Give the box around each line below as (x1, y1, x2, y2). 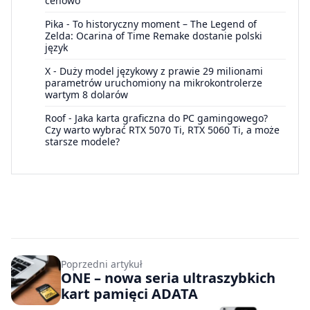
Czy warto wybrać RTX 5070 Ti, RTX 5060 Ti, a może (45, 122, 280, 136)
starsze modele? (45, 134, 120, 148)
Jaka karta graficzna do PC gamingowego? (75, 111, 268, 125)
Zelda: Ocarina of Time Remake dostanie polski (45, 28, 262, 42)
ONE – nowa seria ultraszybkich (61, 268, 275, 287)
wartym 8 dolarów (45, 87, 128, 101)
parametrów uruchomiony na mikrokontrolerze (45, 75, 262, 89)
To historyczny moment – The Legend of (73, 17, 257, 30)
